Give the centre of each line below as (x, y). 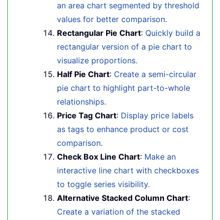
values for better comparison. (112, 19)
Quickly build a (173, 33)
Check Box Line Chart (98, 157)
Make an (160, 157)
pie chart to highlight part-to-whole (124, 88)
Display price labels (157, 115)
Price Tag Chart (87, 115)
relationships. (82, 102)
